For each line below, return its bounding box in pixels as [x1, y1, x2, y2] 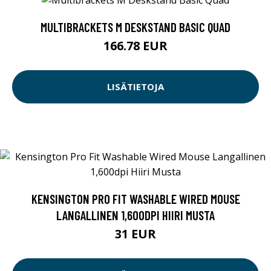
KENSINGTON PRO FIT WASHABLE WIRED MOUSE [31, 191, 240, 206]
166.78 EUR [103, 37, 168, 54]
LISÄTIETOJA [107, 80, 164, 93]
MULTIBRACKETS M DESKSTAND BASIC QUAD [41, 19, 230, 34]
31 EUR [115, 225, 156, 242]
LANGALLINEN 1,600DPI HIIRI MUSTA [56, 207, 215, 223]
